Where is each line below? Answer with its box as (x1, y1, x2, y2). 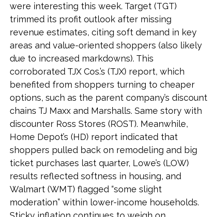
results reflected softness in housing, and (10, 171, 181, 181)
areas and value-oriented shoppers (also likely (10, 40, 202, 50)
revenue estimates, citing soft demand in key (10, 27, 197, 37)
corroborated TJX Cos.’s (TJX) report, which (10, 66, 185, 77)
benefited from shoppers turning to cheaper (10, 79, 195, 90)
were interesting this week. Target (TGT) (10, 1, 177, 11)
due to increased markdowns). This (10, 53, 154, 63)
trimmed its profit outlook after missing (10, 14, 171, 24)
